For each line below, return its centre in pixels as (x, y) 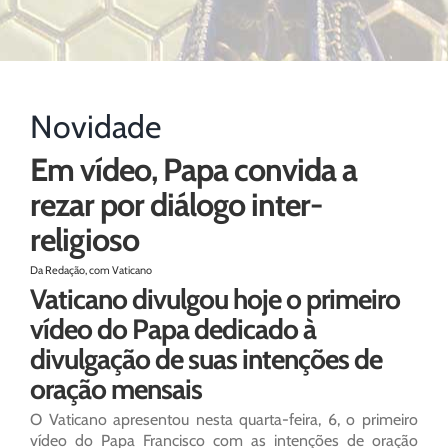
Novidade (95, 127)
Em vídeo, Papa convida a (193, 170)
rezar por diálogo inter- (176, 205)
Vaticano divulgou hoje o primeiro (215, 299)
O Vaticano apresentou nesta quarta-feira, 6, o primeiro (224, 420)
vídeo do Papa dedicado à (173, 329)
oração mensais (116, 389)
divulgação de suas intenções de (206, 359)
